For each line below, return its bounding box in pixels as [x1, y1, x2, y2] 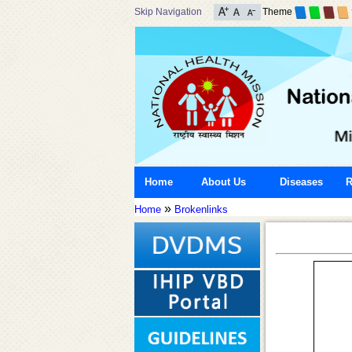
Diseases [279, 176, 323, 188]
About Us [200, 176, 246, 188]
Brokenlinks [174, 203, 228, 215]
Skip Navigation [134, 6, 202, 17]
